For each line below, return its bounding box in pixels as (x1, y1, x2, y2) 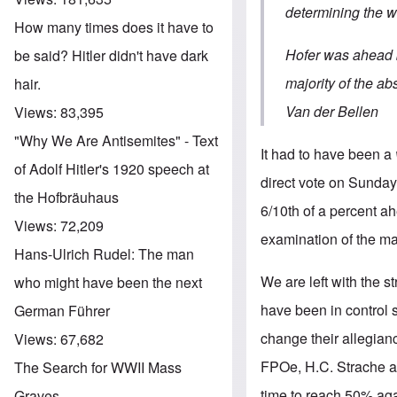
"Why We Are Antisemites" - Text (14, 129, 218, 151)
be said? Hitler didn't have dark (14, 44, 208, 66)
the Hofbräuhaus (14, 186, 119, 207)
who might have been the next (14, 271, 202, 292)
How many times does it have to (14, 16, 214, 37)
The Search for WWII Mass (14, 356, 182, 378)
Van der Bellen (285, 100, 379, 121)
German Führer (14, 300, 110, 321)
